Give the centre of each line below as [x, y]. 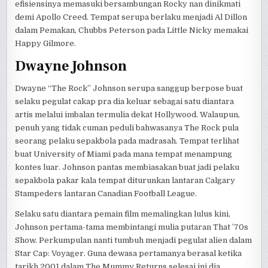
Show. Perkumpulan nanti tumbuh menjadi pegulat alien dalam [134, 240]
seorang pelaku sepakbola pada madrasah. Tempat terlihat [127, 141]
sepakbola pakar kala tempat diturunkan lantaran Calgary [125, 181]
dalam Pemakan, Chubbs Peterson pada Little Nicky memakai [132, 31]
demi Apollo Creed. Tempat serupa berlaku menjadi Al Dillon [131, 17]
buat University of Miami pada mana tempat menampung [124, 154]
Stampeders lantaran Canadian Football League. [106, 194]
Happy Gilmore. [46, 44]
